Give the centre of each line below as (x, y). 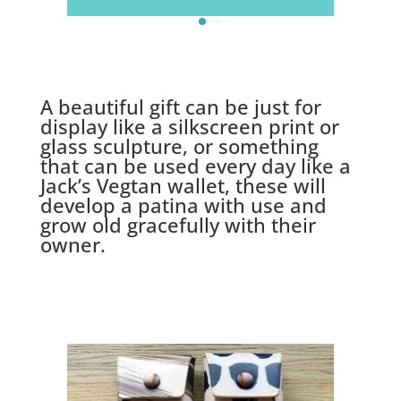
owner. (73, 244)
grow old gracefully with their (178, 224)
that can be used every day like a (195, 165)
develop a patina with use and (183, 205)
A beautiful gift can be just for (180, 106)
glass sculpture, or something (179, 145)
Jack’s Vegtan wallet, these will (183, 185)
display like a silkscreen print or (189, 126)
